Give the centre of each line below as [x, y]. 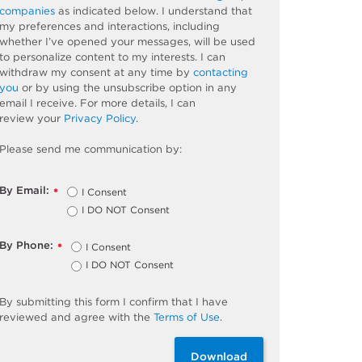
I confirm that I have [176, 301]
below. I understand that [187, 11]
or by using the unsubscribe [94, 87]
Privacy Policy [100, 118]
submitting [44, 301]
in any [220, 87]
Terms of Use [187, 317]
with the [130, 317]
